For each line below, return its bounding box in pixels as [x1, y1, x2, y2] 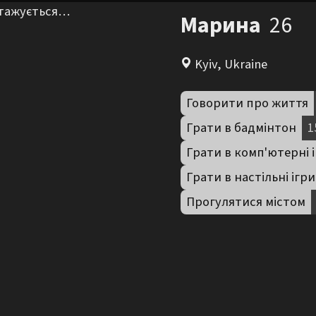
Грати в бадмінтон [186, 119, 296, 137]
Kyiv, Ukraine [195, 55, 267, 73]
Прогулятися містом [186, 193, 305, 211]
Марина [181, 9, 261, 42]
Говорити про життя [186, 94, 308, 112]
